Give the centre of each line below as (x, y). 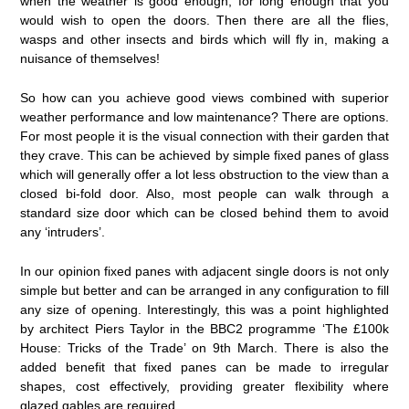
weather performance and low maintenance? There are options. (204, 117)
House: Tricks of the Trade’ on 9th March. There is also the (204, 348)
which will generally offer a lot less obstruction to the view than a (204, 174)
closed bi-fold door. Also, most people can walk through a (204, 194)
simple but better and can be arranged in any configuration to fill (204, 290)
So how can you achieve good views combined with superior (204, 98)
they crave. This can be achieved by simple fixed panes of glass (204, 155)
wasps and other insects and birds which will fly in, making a (204, 39)
